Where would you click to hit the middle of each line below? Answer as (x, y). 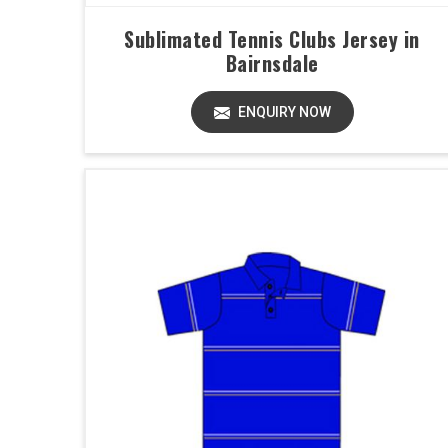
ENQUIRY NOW (282, 112)
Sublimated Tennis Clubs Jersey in (272, 39)
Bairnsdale (272, 63)
